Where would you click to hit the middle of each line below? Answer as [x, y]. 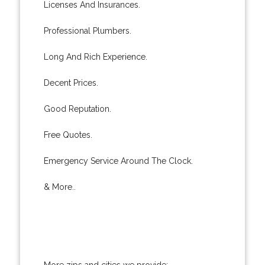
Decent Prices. [71, 83]
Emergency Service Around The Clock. [118, 161]
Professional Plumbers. [87, 30]
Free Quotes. [68, 135]
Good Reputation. [77, 109]
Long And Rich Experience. [95, 56]
